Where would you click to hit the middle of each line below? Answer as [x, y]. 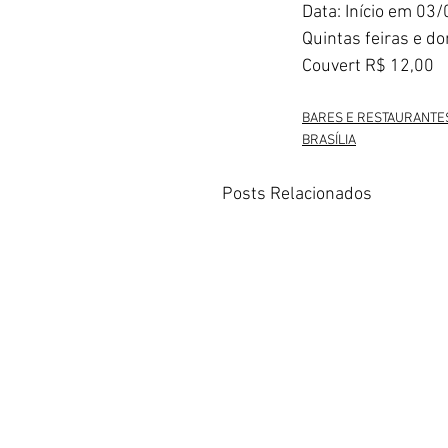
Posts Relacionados [297, 195]
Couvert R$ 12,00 [368, 67]
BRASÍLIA [329, 141]
